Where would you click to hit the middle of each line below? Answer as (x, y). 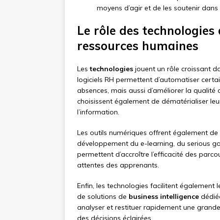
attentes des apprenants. (118, 165)
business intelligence (164, 197)
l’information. (98, 112)
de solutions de (103, 197)
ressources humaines (138, 46)
